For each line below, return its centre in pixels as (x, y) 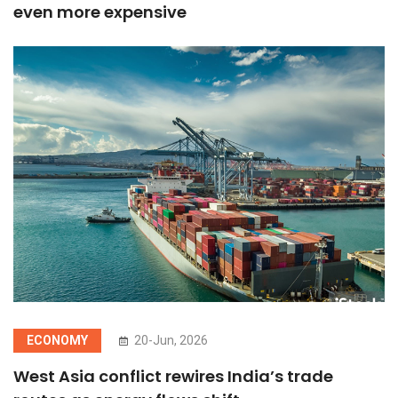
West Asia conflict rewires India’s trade (173, 376)
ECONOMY (57, 340)
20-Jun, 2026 (170, 340)
